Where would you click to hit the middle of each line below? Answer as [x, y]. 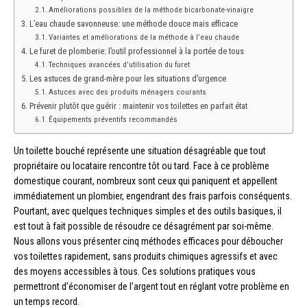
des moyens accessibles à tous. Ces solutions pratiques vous [135, 271]
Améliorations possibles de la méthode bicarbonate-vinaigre [151, 9]
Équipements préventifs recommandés [113, 119]
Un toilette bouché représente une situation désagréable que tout [140, 150]
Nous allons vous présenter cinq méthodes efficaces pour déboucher [148, 241]
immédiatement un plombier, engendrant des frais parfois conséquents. [153, 196]
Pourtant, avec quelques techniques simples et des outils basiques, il [148, 211]
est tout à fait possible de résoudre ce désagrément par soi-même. [144, 226]
